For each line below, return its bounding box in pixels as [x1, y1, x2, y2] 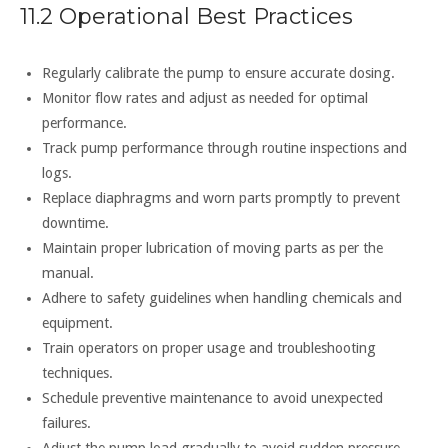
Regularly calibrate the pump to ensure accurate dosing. [41, 64, 395, 81]
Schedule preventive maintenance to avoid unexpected [41, 389, 383, 406]
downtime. [41, 214, 109, 231]
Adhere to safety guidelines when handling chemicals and [41, 289, 402, 306]
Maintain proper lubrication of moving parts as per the [41, 239, 383, 256]
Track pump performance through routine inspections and [41, 139, 407, 156]
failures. [41, 414, 91, 431]
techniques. [41, 364, 113, 381]
